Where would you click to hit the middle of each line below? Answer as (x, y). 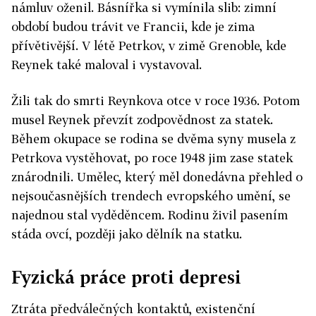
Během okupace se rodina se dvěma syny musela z (153, 139)
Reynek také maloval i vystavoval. (107, 65)
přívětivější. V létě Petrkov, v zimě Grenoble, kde (149, 46)
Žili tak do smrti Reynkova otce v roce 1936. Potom (156, 101)
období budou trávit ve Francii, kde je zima (133, 27)
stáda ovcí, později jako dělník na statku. (127, 234)
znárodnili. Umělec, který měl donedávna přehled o (157, 177)
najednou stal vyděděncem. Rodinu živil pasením (150, 215)
